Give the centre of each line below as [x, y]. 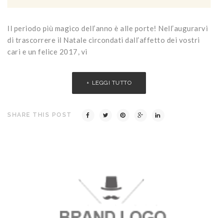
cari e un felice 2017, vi [47, 52]
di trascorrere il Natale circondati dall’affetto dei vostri [104, 40]
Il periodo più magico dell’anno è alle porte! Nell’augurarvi [108, 28]
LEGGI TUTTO [111, 83]
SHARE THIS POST [40, 115]
